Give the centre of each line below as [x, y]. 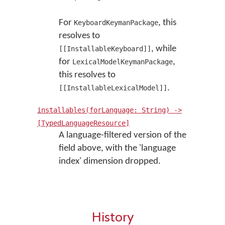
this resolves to [87, 75]
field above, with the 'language [117, 148]
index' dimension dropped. [109, 161]
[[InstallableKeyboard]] [105, 49]
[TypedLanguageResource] [83, 123]
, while [163, 49]
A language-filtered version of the [122, 135]
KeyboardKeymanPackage [116, 23]
